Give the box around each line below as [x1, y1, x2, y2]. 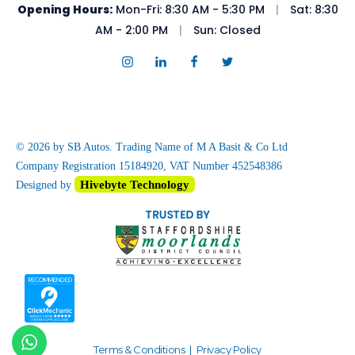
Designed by [16, 179, 74, 192]
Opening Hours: [17, 2, 113, 18]
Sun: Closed [189, 22, 261, 39]
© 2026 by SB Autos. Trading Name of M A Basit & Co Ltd [16, 141, 288, 154]
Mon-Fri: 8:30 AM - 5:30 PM [112, 2, 268, 18]
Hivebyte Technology [80, 177, 189, 192]
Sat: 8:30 [286, 2, 338, 18]
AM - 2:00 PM [94, 22, 171, 39]
